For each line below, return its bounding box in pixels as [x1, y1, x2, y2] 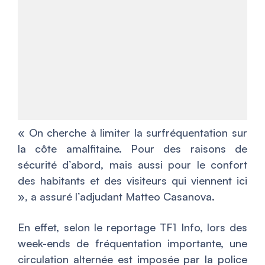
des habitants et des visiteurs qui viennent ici [18, 173, 247, 187]
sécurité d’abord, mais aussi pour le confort [18, 157, 247, 171]
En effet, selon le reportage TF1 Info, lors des [18, 220, 247, 234]
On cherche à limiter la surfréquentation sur [28, 125, 248, 139]
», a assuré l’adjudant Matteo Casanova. [18, 189, 215, 203]
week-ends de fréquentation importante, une [18, 236, 247, 250]
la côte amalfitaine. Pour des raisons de [18, 141, 247, 155]
